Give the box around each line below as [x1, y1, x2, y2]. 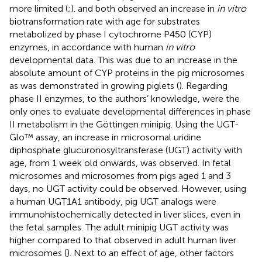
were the [202, 92, 240, 104]
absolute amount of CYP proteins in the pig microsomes [9, 67, 244, 78]
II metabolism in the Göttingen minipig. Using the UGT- [9, 118, 239, 130]
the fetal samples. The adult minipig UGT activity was [9, 221, 229, 233]
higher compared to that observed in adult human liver [9, 234, 236, 246]
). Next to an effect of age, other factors [67, 247, 234, 258]
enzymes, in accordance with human [9, 41, 166, 53]
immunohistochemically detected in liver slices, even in [9, 208, 240, 220]
